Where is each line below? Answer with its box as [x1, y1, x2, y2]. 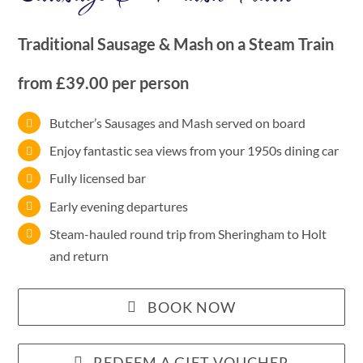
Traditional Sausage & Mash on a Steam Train [18, 33, 335, 53]
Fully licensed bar [49, 170, 146, 186]
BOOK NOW [147, 297, 236, 316]
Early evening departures [49, 198, 188, 214]
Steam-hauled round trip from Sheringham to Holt [49, 225, 327, 241]
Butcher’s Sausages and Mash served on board [49, 114, 305, 130]
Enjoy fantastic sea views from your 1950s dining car [49, 143, 339, 159]
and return [49, 247, 109, 263]
